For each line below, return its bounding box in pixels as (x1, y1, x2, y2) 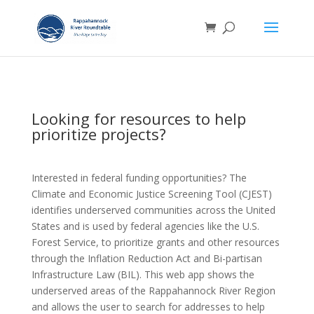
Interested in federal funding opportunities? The (31, 171, 247, 184)
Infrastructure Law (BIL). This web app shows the (31, 268, 254, 281)
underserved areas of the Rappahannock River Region (31, 284, 275, 297)
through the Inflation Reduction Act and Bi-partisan (31, 252, 262, 265)
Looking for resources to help (31, 108, 246, 129)
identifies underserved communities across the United (31, 203, 275, 217)
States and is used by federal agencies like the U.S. (31, 219, 259, 233)
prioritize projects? (31, 123, 166, 144)
